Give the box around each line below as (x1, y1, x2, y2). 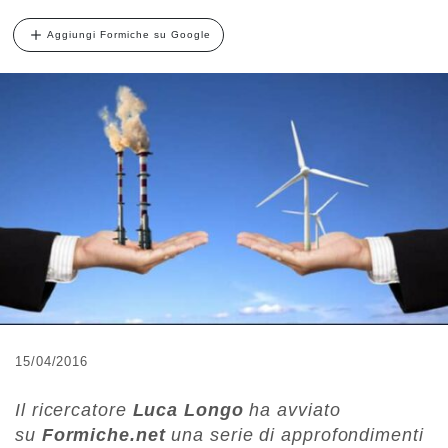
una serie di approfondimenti (165, 424, 424, 445)
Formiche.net (35, 424, 166, 445)
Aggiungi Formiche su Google (47, 28, 211, 40)
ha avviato (243, 399, 341, 420)
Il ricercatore (15, 399, 133, 420)
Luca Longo (132, 399, 244, 420)
